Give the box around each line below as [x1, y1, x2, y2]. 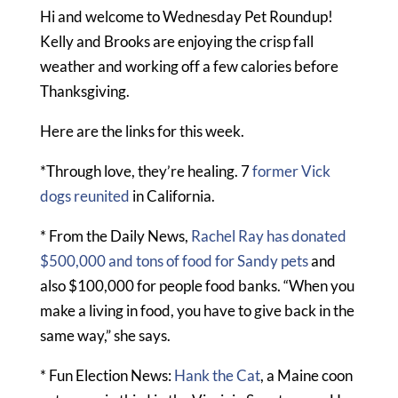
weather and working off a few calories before [39, 56, 338, 76]
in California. [129, 186, 215, 205]
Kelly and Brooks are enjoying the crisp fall [39, 31, 314, 51]
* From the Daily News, [39, 226, 191, 245]
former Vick [251, 161, 330, 180]
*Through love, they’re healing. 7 [39, 161, 252, 180]
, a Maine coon [259, 365, 353, 385]
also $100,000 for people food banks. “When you [39, 275, 354, 295]
